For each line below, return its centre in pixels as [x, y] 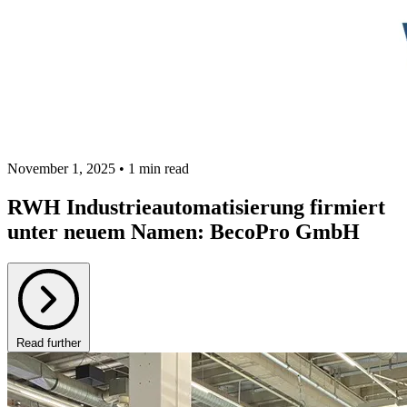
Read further [49, 343]
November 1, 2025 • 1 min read [98, 169]
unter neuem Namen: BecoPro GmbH [184, 232]
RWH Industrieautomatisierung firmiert [196, 208]
